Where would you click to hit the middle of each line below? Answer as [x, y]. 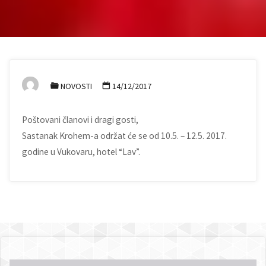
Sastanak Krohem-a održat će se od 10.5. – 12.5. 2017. [125, 136]
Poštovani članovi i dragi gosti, [80, 120]
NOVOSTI [77, 86]
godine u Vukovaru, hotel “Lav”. [81, 152]
